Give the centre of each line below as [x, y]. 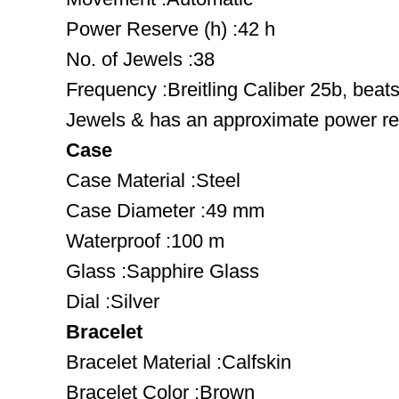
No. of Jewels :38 [140, 59]
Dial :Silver [113, 301]
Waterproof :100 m [145, 241]
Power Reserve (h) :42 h [171, 29]
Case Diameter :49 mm [165, 211]
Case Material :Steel [153, 180]
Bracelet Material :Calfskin [179, 362]
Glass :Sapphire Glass [163, 271]
